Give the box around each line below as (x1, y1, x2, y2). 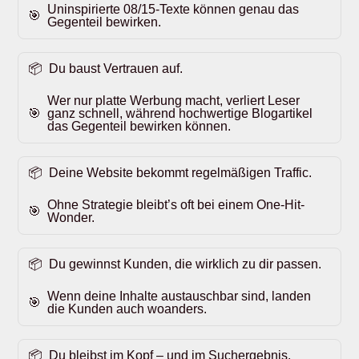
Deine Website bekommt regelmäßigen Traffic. (49, 166, 313, 180)
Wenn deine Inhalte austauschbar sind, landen (47, 289, 312, 304)
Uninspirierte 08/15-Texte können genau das (47, 2, 300, 17)
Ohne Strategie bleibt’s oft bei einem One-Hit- (47, 198, 305, 212)
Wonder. (47, 211, 95, 225)
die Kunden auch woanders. (47, 302, 208, 317)
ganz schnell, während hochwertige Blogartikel (47, 107, 313, 121)
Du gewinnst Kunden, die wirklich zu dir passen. (49, 257, 322, 272)
